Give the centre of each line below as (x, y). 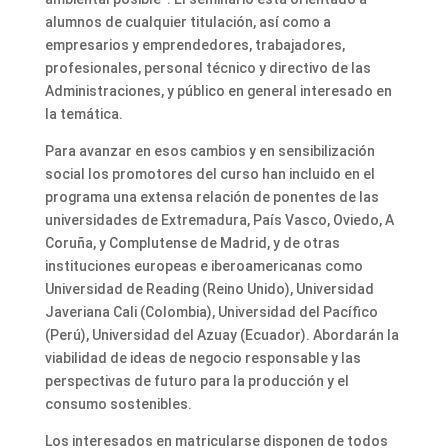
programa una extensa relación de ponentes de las (211, 197)
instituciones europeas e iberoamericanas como (203, 266)
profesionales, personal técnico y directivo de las (207, 68)
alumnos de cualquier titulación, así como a (187, 22)
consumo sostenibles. (118, 404)
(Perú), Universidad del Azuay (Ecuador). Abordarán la (221, 335)
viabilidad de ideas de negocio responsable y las (202, 358)
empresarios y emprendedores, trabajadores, (194, 45)
